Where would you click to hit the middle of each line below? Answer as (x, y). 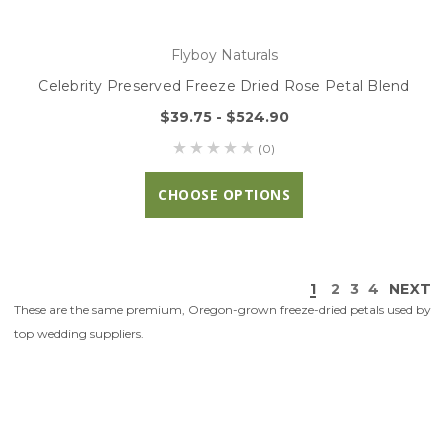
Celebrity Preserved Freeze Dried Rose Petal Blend (224, 85)
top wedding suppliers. (79, 333)
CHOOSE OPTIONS (224, 194)
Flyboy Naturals (224, 54)
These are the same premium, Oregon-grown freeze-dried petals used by (222, 309)
